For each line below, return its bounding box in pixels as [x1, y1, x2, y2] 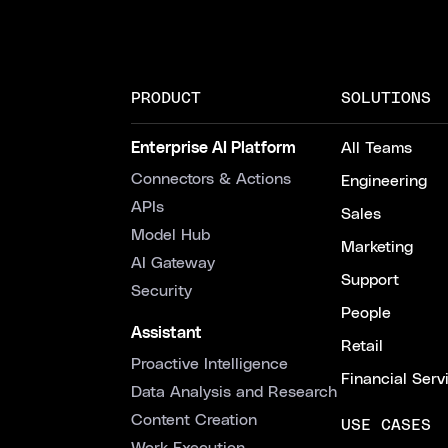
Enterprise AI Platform [131, 140, 296, 156]
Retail [341, 338, 383, 354]
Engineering [341, 173, 427, 189]
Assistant [131, 325, 202, 341]
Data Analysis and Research [131, 384, 337, 400]
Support [341, 272, 399, 288]
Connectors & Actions [131, 171, 291, 187]
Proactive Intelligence [131, 356, 288, 372]
